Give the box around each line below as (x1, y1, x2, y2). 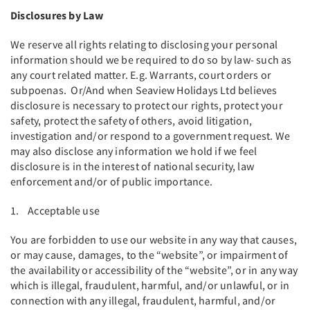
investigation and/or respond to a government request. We (10, 129, 291, 143)
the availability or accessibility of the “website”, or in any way (10, 263, 298, 277)
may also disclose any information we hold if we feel (10, 144, 257, 158)
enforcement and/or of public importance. (10, 174, 217, 188)
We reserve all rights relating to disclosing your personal (10, 37, 278, 51)
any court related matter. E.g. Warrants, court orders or (10, 68, 272, 82)
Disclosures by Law (10, 8, 106, 22)
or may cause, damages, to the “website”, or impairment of (10, 248, 289, 262)
